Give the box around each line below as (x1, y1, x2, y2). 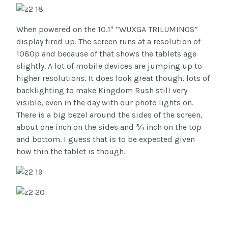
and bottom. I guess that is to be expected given (16, 134, 195, 145)
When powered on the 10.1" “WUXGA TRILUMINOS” (16, 24, 198, 35)
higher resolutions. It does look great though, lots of (16, 73, 210, 83)
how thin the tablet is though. (16, 147, 125, 157)
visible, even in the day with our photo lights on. (16, 98, 193, 108)
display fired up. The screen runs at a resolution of (16, 37, 201, 47)
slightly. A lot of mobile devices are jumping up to (16, 61, 202, 71)
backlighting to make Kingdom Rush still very (16, 85, 187, 96)
